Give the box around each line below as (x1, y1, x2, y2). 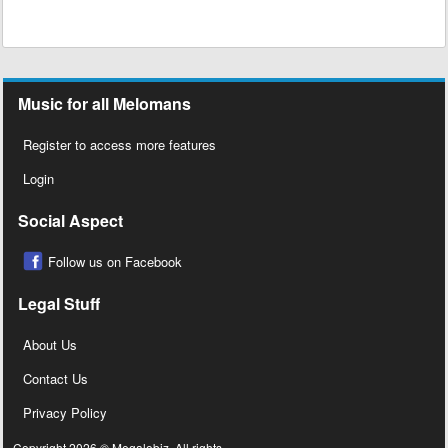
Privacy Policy (23, 403, 107, 423)
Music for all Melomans (18, 92, 191, 116)
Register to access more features (23, 135, 216, 155)
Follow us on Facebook (48, 252, 182, 272)
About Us (23, 335, 77, 355)
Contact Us (23, 369, 88, 389)
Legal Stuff (18, 292, 100, 316)
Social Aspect (18, 209, 123, 233)
